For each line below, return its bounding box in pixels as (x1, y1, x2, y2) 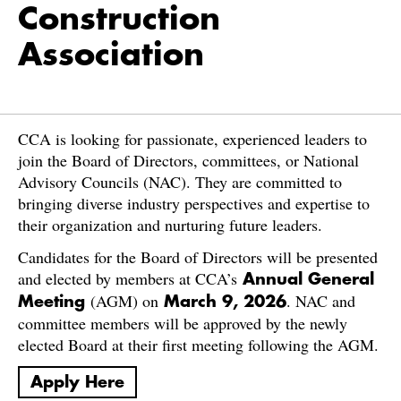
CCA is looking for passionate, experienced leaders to (18, 128, 367, 149)
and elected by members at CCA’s (18, 268, 243, 289)
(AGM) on (85, 290, 164, 311)
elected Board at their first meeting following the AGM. (18, 334, 379, 355)
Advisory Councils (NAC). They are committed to (18, 171, 342, 192)
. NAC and (286, 290, 355, 311)
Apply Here (30, 374, 124, 390)
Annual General (243, 271, 374, 287)
